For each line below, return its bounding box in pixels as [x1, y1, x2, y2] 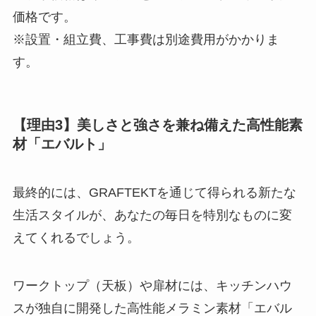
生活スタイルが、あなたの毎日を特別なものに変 [12, 208, 292, 223]
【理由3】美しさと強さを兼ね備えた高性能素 [12, 116, 303, 133]
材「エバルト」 [12, 135, 111, 152]
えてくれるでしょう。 [12, 231, 140, 245]
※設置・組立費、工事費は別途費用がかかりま [12, 32, 279, 47]
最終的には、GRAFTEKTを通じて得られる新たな [12, 186, 296, 200]
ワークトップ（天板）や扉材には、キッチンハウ [12, 278, 292, 293]
